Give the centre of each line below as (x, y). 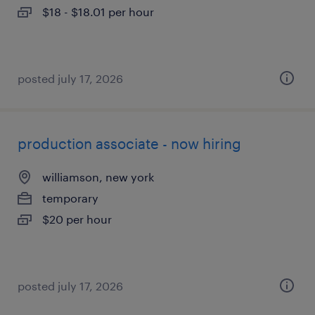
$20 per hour (77, 219)
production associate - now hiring (129, 143)
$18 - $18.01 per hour (98, 12)
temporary (70, 198)
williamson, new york (98, 177)
